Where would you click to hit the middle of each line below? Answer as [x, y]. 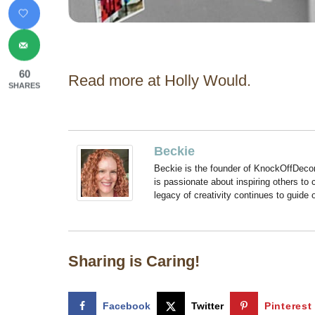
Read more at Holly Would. [160, 81]
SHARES [24, 85]
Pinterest [288, 306]
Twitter [207, 306]
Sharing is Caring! [134, 261]
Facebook [127, 306]
